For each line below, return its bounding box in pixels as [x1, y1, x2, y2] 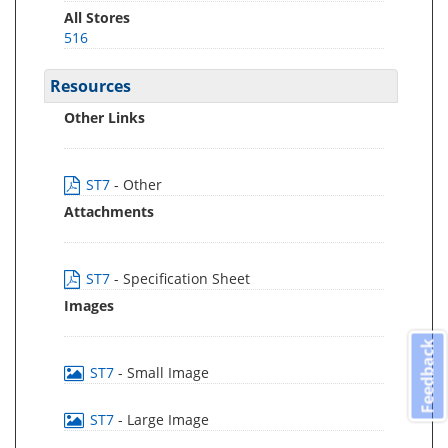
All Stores [64, 8, 130, 27]
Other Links [64, 108, 145, 127]
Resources [50, 75, 131, 97]
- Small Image [118, 363, 209, 382]
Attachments [64, 202, 154, 221]
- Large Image [118, 410, 209, 429]
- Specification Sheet [114, 269, 250, 288]
